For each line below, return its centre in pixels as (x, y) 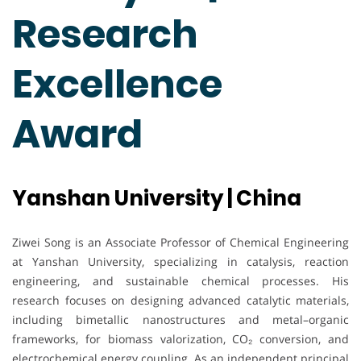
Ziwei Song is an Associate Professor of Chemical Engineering (180, 243)
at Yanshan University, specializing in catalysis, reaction (180, 262)
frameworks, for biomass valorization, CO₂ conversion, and (180, 339)
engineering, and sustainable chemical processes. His (180, 281)
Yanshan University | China (157, 199)
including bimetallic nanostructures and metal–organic (180, 320)
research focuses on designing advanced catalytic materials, (180, 301)
